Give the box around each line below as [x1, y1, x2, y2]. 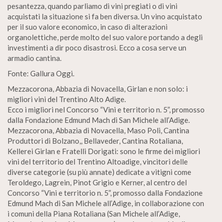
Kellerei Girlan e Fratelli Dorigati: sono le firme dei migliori [7, 147, 200, 156]
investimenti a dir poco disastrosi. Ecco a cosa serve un [7, 43, 186, 52]
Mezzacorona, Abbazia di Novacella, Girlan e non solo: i [7, 84, 188, 93]
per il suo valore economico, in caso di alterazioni [7, 22, 167, 31]
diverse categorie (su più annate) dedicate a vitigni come [7, 167, 191, 176]
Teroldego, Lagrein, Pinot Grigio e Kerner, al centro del [7, 178, 187, 187]
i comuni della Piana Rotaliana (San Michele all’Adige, [7, 209, 180, 218]
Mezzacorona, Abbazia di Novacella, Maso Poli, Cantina [7, 126, 189, 135]
